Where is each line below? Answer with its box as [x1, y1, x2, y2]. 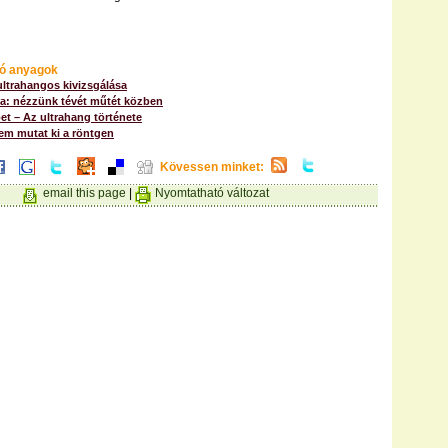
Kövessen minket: [160, 160, 264, 174]
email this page [43, 186, 126, 200]
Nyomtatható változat [155, 186, 269, 200]
